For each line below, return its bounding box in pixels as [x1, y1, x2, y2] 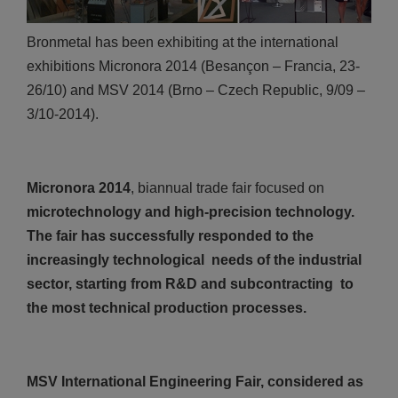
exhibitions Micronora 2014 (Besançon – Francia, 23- [27, 59, 360, 75]
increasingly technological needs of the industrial [27, 251, 362, 267]
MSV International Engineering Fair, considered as [27, 373, 363, 389]
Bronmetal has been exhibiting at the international [27, 35, 338, 51]
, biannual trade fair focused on [131, 179, 324, 195]
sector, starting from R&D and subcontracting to [27, 275, 354, 291]
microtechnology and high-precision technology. [27, 203, 354, 219]
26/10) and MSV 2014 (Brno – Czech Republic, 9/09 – [27, 83, 365, 99]
